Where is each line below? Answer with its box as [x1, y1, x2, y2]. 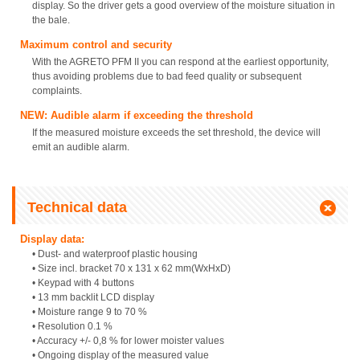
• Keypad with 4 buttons [32, 277, 134, 289]
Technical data [27, 199, 127, 216]
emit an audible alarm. [32, 141, 129, 153]
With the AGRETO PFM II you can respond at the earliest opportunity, [32, 56, 329, 68]
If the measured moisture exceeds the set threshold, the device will [32, 127, 321, 139]
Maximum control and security [20, 39, 172, 51]
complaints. [32, 85, 82, 97]
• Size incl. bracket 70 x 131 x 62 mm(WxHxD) [32, 263, 231, 275]
